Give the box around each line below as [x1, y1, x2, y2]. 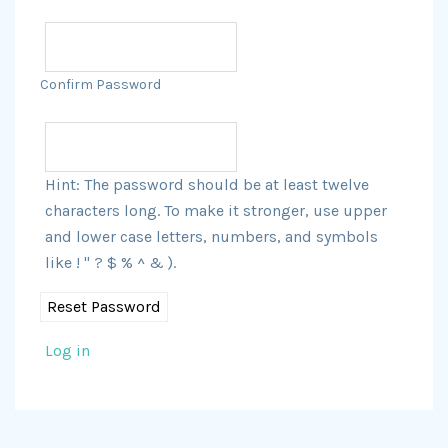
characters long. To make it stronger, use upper [45, 201, 387, 220]
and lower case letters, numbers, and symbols [45, 227, 378, 246]
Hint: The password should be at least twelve [45, 175, 369, 194]
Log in [45, 341, 90, 360]
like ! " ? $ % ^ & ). [45, 253, 176, 272]
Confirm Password [40, 76, 161, 93]
